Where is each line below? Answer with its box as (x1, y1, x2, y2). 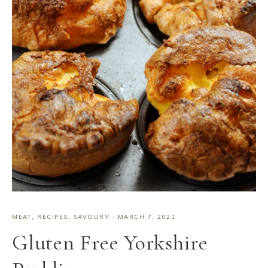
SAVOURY (73, 213, 109, 221)
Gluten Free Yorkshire (12, 230, 208, 255)
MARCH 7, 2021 (117, 213, 175, 221)
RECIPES (37, 213, 68, 221)
